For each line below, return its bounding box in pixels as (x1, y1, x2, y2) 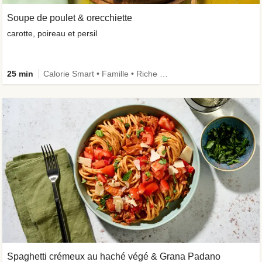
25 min (7, 68, 33, 78)
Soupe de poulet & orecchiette (7, 12, 132, 23)
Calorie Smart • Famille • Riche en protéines (160, 68, 168, 78)
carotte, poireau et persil (7, 28, 97, 38)
